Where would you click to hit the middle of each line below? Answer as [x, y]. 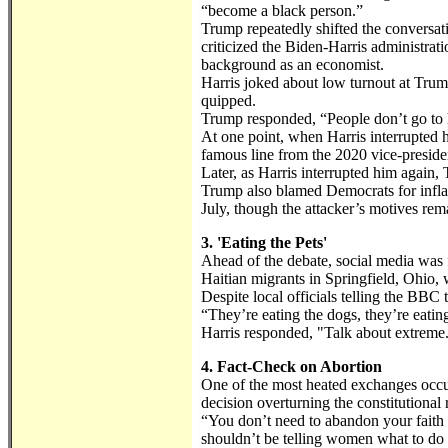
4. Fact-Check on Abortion [291, 366]
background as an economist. [292, 64]
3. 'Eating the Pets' [264, 242]
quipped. [228, 100]
